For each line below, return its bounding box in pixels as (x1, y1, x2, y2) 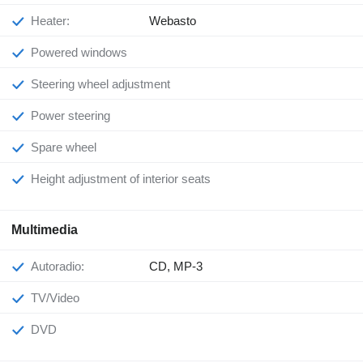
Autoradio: (39, 258, 84, 273)
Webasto (149, 13, 196, 28)
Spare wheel (39, 139, 96, 154)
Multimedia (11, 222, 78, 237)
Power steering (39, 108, 110, 122)
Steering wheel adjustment (39, 76, 170, 91)
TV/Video (38, 290, 79, 305)
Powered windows (39, 45, 127, 59)
